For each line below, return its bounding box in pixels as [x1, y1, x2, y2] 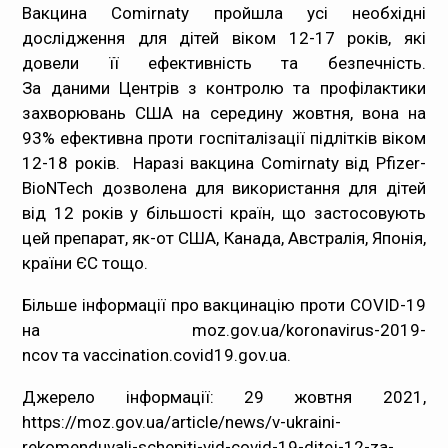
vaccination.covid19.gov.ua [83, 345, 288, 365]
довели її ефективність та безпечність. [22, 53, 426, 73]
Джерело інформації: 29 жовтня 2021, [22, 387, 426, 407]
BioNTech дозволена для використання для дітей [22, 178, 426, 198]
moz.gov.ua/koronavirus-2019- [191, 320, 426, 340]
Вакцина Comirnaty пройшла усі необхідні [22, 3, 426, 23]
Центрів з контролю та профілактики [109, 78, 426, 98]
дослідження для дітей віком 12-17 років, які [22, 28, 426, 48]
